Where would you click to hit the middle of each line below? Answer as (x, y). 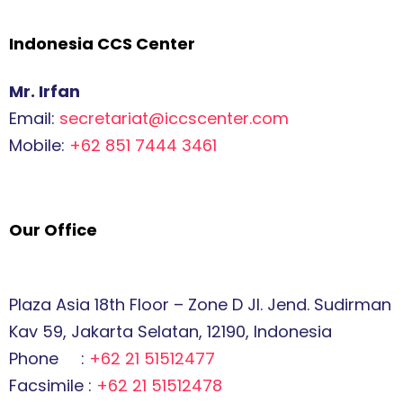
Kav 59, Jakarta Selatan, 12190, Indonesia (170, 331)
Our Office (53, 230)
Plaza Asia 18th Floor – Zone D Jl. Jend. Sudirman (200, 304)
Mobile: (39, 145)
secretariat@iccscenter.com (174, 118)
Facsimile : (53, 385)
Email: (34, 118)
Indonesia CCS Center (102, 44)
